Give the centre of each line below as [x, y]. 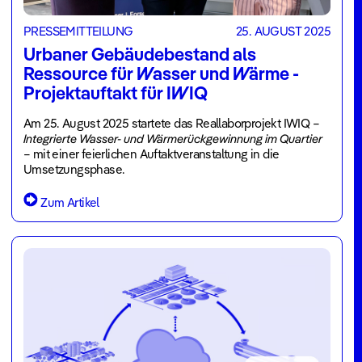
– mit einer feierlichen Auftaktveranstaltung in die [152, 154]
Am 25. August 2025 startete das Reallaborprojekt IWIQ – [171, 123]
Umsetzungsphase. [74, 169]
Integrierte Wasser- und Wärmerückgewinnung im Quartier [173, 138]
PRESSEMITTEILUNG [78, 31]
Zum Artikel [70, 202]
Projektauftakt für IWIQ [116, 93]
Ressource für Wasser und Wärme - [161, 73]
